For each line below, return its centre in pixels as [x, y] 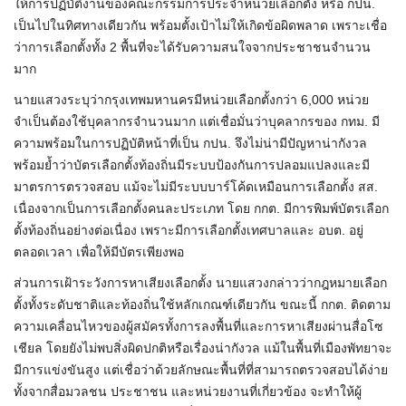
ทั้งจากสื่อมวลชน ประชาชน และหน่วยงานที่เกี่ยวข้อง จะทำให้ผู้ [188, 392]
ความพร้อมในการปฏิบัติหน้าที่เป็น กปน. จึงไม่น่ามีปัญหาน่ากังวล [190, 144]
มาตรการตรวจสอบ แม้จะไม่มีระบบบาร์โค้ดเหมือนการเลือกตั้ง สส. [196, 187]
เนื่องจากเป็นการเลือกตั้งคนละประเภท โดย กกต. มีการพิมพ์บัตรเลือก [201, 209]
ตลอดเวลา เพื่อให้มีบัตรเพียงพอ [99, 252]
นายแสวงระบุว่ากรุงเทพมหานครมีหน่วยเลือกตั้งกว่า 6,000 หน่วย [191, 100]
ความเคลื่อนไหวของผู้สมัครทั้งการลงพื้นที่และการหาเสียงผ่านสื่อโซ [198, 327]
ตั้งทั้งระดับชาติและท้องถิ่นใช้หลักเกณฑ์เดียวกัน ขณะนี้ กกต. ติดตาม [202, 305]
